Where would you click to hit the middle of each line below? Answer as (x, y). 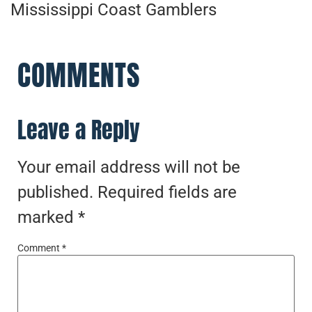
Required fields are (167, 193)
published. (55, 193)
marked (48, 218)
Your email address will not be (129, 167)
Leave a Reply (79, 130)
